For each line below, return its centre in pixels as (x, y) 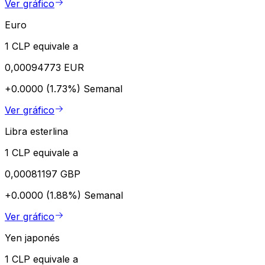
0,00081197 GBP (43, 174)
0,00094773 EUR (44, 67)
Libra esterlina (36, 131)
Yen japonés (32, 237)
